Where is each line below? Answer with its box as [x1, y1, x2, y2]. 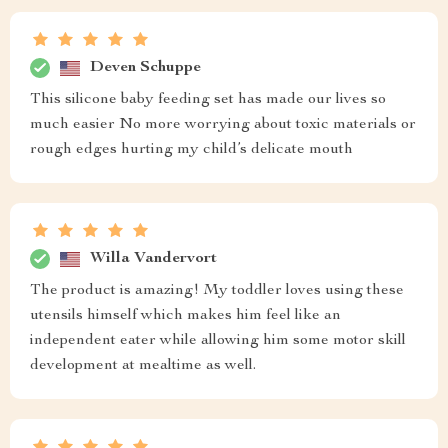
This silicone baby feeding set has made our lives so [30, 92, 386, 109]
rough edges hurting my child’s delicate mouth [30, 142, 353, 159]
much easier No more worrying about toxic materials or [30, 117, 416, 134]
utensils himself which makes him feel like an [30, 308, 341, 325]
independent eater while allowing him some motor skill [30, 333, 406, 350]
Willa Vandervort [90, 250, 217, 267]
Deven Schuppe [90, 59, 201, 76]
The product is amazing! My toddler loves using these [30, 283, 404, 300]
